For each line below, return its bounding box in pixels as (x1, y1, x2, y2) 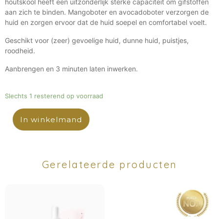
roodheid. (5, 46, 35, 55)
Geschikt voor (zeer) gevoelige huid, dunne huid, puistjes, (5, 36, 189, 45)
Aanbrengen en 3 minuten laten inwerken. (5, 65, 138, 73)
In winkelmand (20, 115, 83, 125)
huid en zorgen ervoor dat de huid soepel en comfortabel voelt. (5, 18, 207, 27)
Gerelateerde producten (42, 158, 177, 171)
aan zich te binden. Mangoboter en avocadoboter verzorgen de (5, 8, 209, 17)
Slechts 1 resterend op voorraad (5, 92, 103, 100)
